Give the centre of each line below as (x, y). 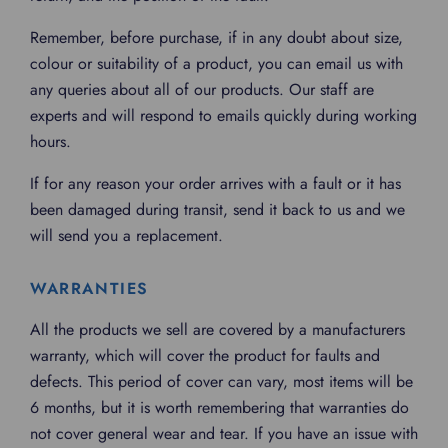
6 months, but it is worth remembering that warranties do (219, 407)
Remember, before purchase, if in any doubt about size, (216, 37)
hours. (50, 141)
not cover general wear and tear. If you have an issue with (224, 433)
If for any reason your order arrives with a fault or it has (215, 183)
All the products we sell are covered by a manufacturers (217, 329)
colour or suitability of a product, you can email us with (216, 63)
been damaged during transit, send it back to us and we (217, 209)
